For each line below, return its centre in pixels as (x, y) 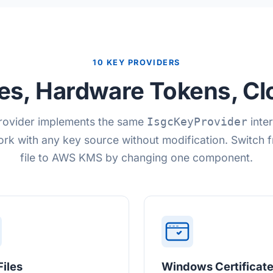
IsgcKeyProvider (197, 122)
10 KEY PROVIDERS (136, 62)
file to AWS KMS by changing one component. (136, 158)
